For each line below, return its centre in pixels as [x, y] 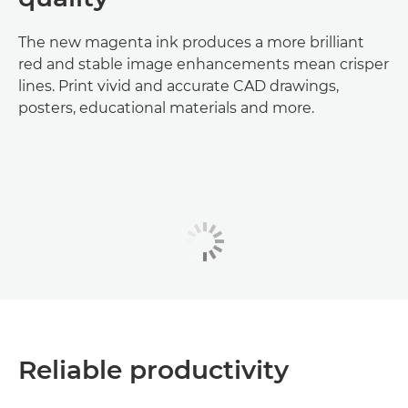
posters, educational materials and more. [166, 108]
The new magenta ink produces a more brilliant [191, 43]
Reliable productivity [153, 369]
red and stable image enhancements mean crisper [204, 65]
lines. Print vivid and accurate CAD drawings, [178, 87]
